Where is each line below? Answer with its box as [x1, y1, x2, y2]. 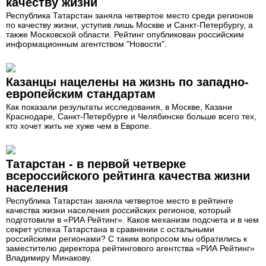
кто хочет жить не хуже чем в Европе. [6, 121, 151, 131]
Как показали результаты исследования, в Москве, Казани [6, 102, 232, 112]
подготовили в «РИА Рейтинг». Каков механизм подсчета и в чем [6, 214, 259, 224]
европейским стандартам [6, 87, 156, 100]
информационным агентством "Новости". [6, 39, 167, 49]
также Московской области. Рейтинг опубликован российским [6, 29, 244, 39]
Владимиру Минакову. [6, 252, 92, 262]
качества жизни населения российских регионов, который [6, 205, 231, 215]
